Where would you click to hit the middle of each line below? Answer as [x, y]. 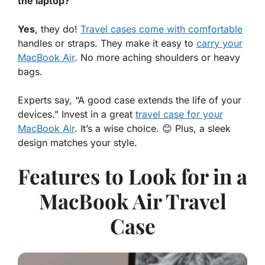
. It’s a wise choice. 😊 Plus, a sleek [153, 129]
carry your [219, 43]
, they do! [58, 29]
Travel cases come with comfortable [161, 29]
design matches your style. [77, 143]
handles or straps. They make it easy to [107, 43]
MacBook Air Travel [132, 201]
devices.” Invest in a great [77, 114]
